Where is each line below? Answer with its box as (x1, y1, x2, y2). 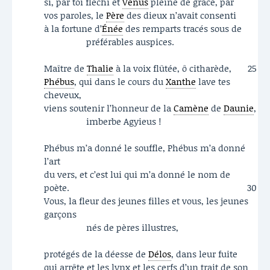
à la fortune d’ (43, 22, 102, 36)
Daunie (223, 101, 254, 115)
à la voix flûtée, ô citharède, (113, 61, 231, 75)
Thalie (86, 61, 113, 75)
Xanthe (165, 75, 196, 89)
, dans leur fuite (171, 247, 237, 261)
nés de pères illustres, (86, 221, 179, 234)
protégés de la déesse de (43, 247, 148, 261)
